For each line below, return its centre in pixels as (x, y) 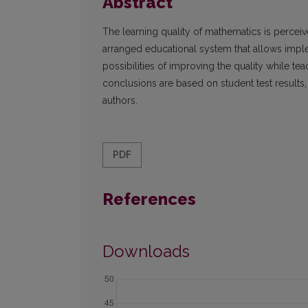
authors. (120, 101)
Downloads (146, 252)
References (149, 199)
